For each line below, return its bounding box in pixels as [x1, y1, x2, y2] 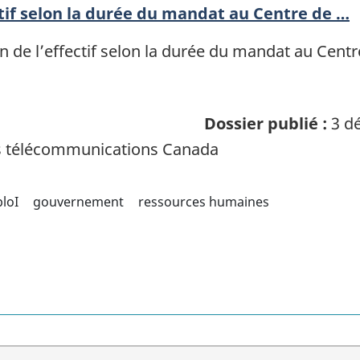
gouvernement [33, 193, 125, 211]
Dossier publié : [204, 112, 327, 135]
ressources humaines [137, 193, 269, 211]
